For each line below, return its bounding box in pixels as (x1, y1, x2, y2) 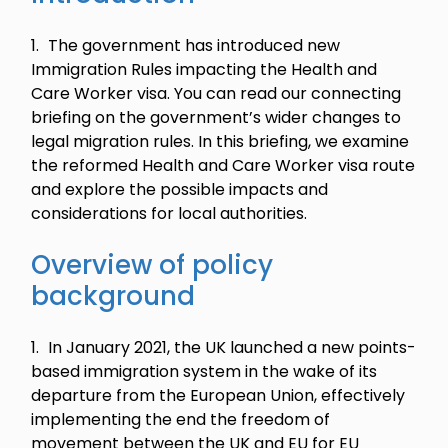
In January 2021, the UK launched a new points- (48, 336, 417, 359)
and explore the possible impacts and (31, 178, 329, 201)
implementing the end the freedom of (31, 408, 331, 431)
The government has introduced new (48, 34, 341, 57)
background (31, 278, 196, 314)
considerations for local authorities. (31, 202, 308, 225)
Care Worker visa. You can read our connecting (31, 82, 402, 105)
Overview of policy (31, 247, 274, 283)
